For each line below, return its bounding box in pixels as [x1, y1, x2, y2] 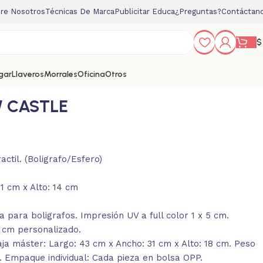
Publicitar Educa [114, 7, 175, 16]
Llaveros [12, 69, 44, 79]
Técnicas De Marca [45, 7, 114, 16]
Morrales [44, 69, 77, 79]
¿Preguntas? [175, 7, 221, 16]
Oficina [77, 69, 105, 79]
